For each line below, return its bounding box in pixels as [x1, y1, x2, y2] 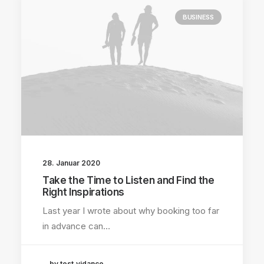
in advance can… [42, 220, 110, 232]
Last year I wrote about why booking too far [42, 204, 219, 216]
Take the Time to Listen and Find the [42, 174, 214, 186]
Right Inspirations [42, 186, 124, 198]
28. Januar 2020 [42, 158, 100, 167]
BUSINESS [182, 13, 214, 21]
